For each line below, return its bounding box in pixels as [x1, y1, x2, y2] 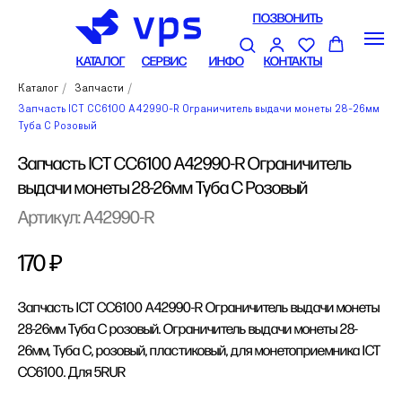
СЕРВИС [142, 54, 187, 69]
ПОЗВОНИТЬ [252, 11, 323, 26]
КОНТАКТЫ [264, 54, 322, 69]
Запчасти [74, 83, 124, 94]
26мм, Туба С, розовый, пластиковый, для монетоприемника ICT [18, 343, 380, 360]
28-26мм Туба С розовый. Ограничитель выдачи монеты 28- [18, 321, 358, 338]
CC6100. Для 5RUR [18, 364, 126, 381]
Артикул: [18, 207, 83, 229]
